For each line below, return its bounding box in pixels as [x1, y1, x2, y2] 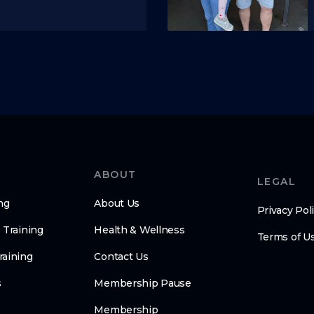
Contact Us [94, 250, 149, 263]
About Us [94, 196, 140, 210]
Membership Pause [94, 276, 191, 289]
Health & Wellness [94, 223, 185, 236]
